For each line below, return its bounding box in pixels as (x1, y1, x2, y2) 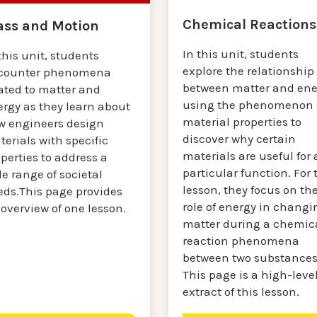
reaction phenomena (182, 234, 299, 248)
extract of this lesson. (182, 284, 302, 299)
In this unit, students (182, 47, 299, 62)
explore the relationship (182, 64, 314, 79)
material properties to (182, 115, 301, 129)
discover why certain (182, 132, 296, 146)
